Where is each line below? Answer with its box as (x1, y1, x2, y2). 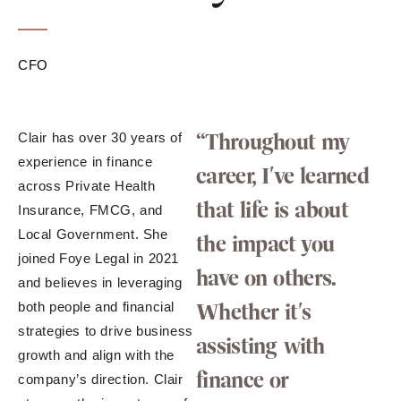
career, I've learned (196, 162, 370, 191)
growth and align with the (18, 347, 175, 363)
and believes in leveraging (18, 275, 183, 291)
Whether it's (196, 298, 311, 327)
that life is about (196, 196, 348, 225)
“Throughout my (196, 128, 349, 157)
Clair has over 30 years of (18, 130, 183, 146)
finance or (196, 366, 289, 395)
